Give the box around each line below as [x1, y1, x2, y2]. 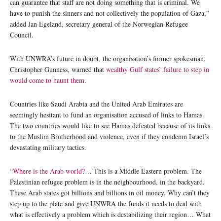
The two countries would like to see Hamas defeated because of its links [10, 120, 210, 130]
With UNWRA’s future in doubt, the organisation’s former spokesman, [10, 53, 206, 63]
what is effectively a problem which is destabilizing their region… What [10, 209, 211, 219]
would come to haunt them [10, 75, 84, 85]
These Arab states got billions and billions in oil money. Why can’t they [10, 187, 210, 197]
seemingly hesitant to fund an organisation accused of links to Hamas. [10, 110, 204, 119]
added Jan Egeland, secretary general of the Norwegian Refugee [10, 19, 188, 29]
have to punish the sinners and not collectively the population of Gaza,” [10, 8, 209, 18]
